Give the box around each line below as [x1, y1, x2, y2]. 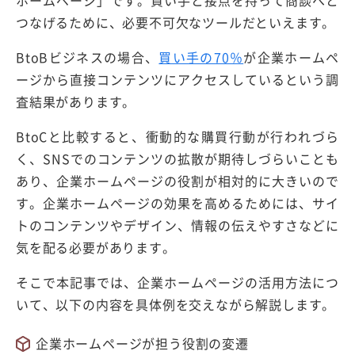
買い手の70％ [158, 48, 244, 67]
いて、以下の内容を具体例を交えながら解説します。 [16, 295, 336, 315]
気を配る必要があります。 [16, 238, 176, 258]
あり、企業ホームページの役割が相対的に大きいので [16, 171, 339, 191]
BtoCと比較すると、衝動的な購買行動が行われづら [16, 127, 339, 147]
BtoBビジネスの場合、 [16, 48, 159, 67]
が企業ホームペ [243, 48, 339, 67]
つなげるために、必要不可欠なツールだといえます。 [16, 13, 336, 32]
